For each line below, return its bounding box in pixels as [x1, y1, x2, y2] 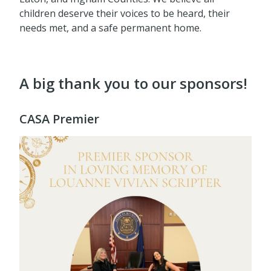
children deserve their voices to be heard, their [19, 6, 230, 20]
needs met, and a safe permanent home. [19, 21, 201, 34]
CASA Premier [19, 110, 99, 127]
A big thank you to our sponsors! [19, 73, 247, 93]
